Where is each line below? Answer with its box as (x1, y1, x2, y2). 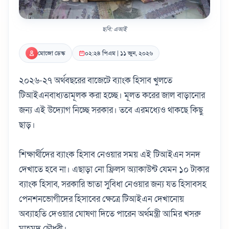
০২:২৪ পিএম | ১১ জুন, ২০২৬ (85, 49, 153, 57)
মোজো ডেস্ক (38, 49, 65, 57)
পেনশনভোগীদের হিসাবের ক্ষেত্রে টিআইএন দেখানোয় (19, 193, 184, 205)
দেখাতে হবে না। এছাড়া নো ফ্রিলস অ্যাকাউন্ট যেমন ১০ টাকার (19, 163, 209, 175)
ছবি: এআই (102, 25, 127, 33)
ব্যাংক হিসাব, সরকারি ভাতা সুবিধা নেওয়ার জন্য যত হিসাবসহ (19, 178, 207, 190)
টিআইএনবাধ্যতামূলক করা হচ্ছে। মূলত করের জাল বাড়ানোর (19, 89, 205, 101)
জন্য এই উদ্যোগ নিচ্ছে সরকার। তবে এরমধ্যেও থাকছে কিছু (19, 104, 203, 116)
